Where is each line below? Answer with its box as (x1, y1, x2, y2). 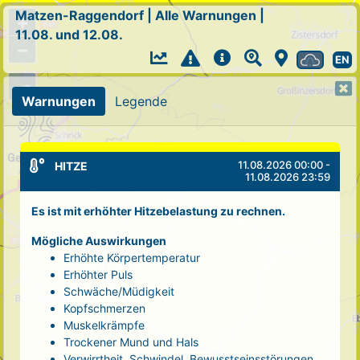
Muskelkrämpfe (63, 317, 145, 332)
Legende (115, 93, 167, 109)
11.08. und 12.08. (15, 27, 123, 43)
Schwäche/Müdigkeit (63, 284, 174, 298)
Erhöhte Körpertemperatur (63, 250, 200, 264)
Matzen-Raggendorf (15, 7, 144, 23)
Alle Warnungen (155, 7, 256, 23)
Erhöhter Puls (63, 267, 133, 281)
